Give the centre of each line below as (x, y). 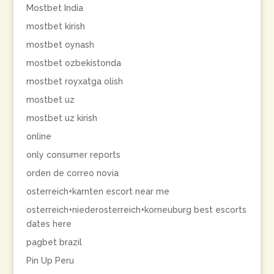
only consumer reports (73, 155)
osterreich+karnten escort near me (98, 191)
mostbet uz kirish (61, 118)
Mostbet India (54, 8)
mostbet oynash (60, 45)
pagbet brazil (54, 242)
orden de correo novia (72, 173)
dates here (49, 224)
